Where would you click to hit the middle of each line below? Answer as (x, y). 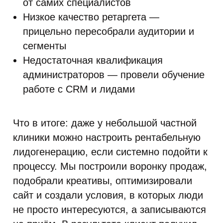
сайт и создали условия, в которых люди (108, 195)
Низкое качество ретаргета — (91, 17)
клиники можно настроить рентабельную (107, 137)
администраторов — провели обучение (114, 75)
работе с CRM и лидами (79, 89)
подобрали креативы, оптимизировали (103, 181)
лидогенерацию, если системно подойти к (110, 152)
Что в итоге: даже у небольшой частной (105, 123)
